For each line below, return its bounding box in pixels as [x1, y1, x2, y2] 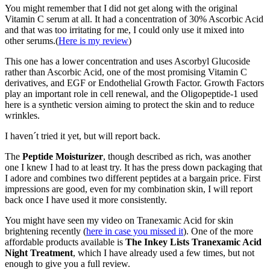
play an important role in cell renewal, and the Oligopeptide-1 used [5, 88, 258, 99]
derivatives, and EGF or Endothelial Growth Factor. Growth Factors [5, 77, 264, 88]
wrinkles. [5, 110, 40, 121]
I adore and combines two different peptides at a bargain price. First [5, 172, 260, 183]
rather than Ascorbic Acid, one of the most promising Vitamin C [5, 66, 247, 77]
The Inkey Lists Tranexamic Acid [125, 236, 262, 247]
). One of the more [183, 225, 253, 236]
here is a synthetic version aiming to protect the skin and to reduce [5, 99, 254, 110]
